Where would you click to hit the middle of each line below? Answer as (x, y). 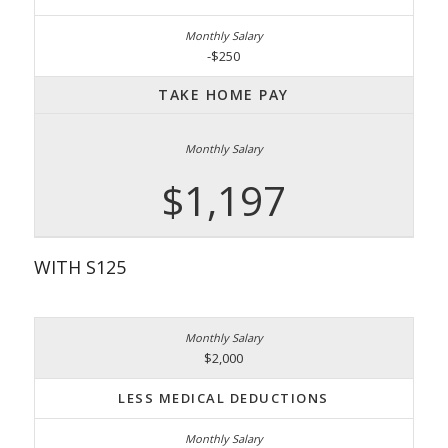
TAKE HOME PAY (223, 94)
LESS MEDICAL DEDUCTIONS (223, 397)
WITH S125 (79, 266)
